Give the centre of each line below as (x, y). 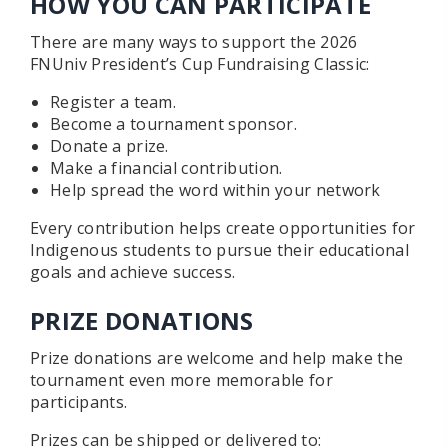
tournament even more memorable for (181, 380)
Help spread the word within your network (215, 190)
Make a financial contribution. (166, 168)
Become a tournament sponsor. (173, 124)
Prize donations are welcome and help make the (217, 358)
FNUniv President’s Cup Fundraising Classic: (200, 64)
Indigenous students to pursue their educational (220, 250)
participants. (79, 402)
